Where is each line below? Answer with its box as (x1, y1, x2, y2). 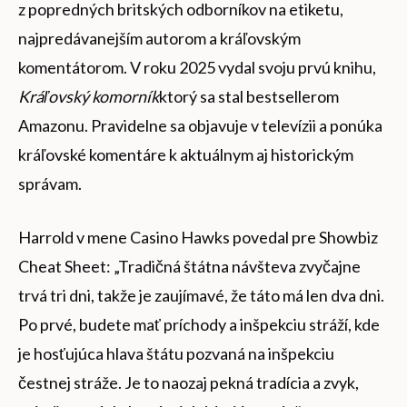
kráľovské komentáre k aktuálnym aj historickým (18, 144, 353, 165)
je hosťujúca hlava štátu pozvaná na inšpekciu (18, 343, 334, 364)
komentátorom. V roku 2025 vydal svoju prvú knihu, (18, 57, 376, 78)
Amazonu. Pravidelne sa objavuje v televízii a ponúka (18, 115, 382, 136)
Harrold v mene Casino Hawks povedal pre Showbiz (18, 227, 378, 248)
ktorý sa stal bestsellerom (159, 86, 339, 107)
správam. (18, 174, 82, 194)
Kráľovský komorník (18, 86, 159, 107)
